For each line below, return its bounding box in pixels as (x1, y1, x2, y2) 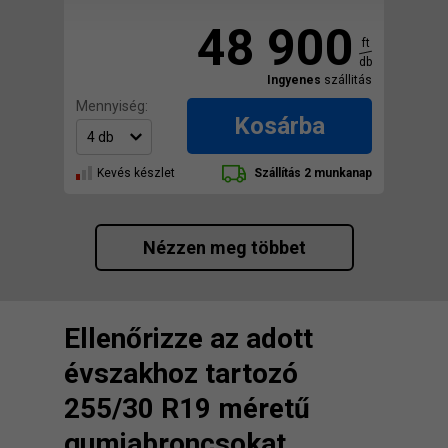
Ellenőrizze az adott (64, 322, 313, 356)
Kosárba (234, 112, 325, 141)
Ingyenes (267, 73, 321, 88)
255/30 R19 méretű (64, 392, 310, 426)
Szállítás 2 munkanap (251, 166, 372, 181)
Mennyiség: (76, 98, 148, 115)
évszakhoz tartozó (64, 357, 298, 391)
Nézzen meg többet (142, 237, 306, 259)
